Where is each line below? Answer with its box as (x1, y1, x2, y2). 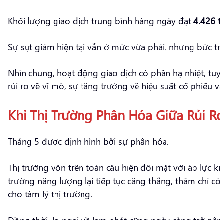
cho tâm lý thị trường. (8, 187, 92, 200)
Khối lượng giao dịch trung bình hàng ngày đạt (8, 14, 193, 27)
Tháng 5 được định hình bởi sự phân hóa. (8, 135, 169, 147)
